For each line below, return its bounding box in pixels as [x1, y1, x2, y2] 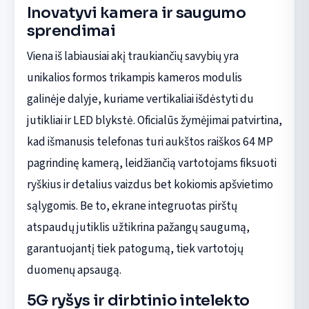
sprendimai [26, 21, 116, 40]
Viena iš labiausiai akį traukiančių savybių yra [26, 47, 239, 65]
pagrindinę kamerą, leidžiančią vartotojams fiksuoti [26, 154, 277, 172]
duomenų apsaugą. [26, 261, 121, 279]
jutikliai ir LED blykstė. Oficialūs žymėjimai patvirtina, [26, 111, 282, 129]
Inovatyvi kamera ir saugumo [26, 3, 246, 22]
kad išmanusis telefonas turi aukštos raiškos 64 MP [26, 132, 273, 150]
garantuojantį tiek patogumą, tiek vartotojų [26, 239, 243, 257]
